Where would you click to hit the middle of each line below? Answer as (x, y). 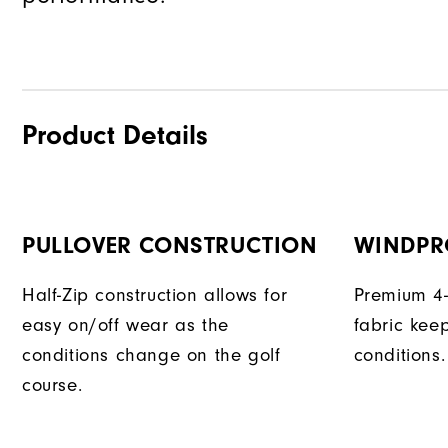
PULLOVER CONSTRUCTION (170, 246)
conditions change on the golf (151, 355)
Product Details (115, 135)
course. (52, 385)
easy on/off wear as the (125, 325)
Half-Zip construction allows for (155, 295)
